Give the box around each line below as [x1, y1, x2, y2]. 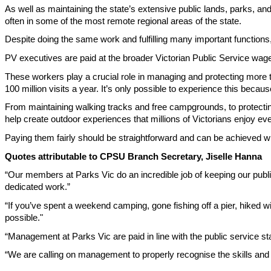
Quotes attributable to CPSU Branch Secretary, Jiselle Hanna [5, 151, 262, 162]
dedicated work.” [5, 182, 70, 192]
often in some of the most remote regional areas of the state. [5, 16, 241, 26]
